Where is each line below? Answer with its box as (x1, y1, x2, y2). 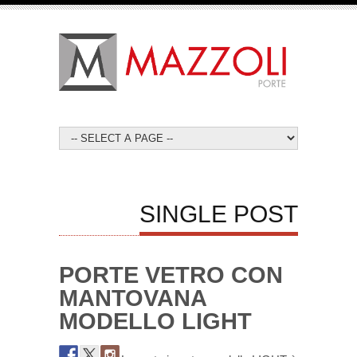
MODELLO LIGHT (59, 308, 252, 335)
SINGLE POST (139, 201, 298, 228)
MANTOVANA (59, 285, 206, 312)
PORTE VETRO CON (59, 262, 283, 288)
